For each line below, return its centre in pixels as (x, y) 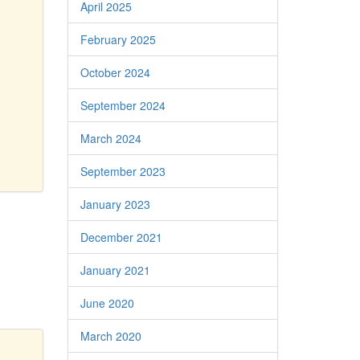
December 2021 (121, 237)
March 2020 (110, 336)
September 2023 (123, 171)
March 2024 (110, 138)
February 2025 (118, 39)
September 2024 (123, 105)
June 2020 (107, 303)
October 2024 (115, 72)
